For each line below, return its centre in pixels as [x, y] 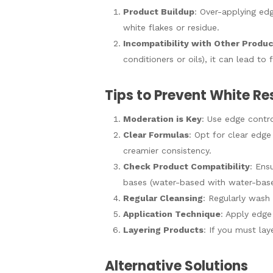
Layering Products [163, 230]
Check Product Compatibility [186, 166]
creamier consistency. [167, 151]
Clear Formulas [156, 135]
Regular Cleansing [163, 198]
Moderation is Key [162, 119]
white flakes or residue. [171, 27]
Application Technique [172, 214]
